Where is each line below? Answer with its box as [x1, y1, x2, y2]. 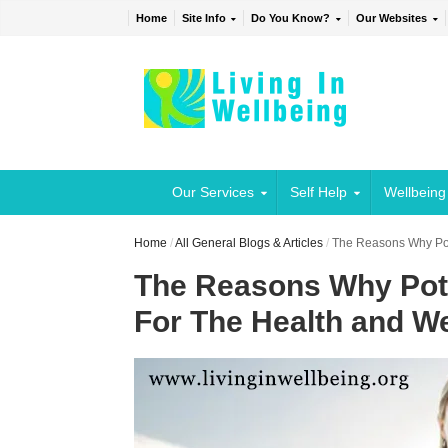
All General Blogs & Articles [175, 236, 324, 251]
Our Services [171, 184, 254, 201]
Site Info [181, 12, 226, 25]
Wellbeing [383, 184, 446, 201]
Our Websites [356, 12, 428, 25]
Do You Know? [251, 12, 331, 25]
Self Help [290, 184, 348, 201]
